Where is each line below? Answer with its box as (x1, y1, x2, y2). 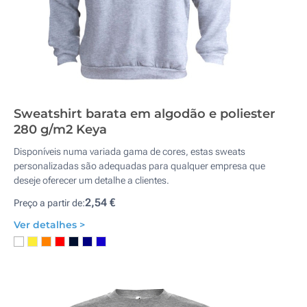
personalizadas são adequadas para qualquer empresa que (14, 160, 265, 171)
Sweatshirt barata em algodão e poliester (14, 106, 275, 121)
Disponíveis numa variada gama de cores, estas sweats (14, 146, 245, 157)
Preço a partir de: (14, 197, 85, 208)
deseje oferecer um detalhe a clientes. (14, 175, 171, 186)
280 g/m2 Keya (14, 122, 107, 137)
